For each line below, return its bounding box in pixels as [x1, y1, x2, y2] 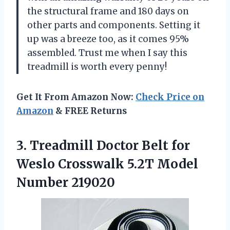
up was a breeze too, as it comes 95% [27, 33, 189, 45]
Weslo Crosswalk [16, 156, 127, 172]
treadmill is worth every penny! [27, 61, 167, 72]
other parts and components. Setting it [27, 19, 200, 31]
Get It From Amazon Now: [16, 91, 136, 103]
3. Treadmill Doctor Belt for [16, 137, 190, 154]
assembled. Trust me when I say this [27, 47, 187, 59]
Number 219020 [16, 174, 115, 190]
